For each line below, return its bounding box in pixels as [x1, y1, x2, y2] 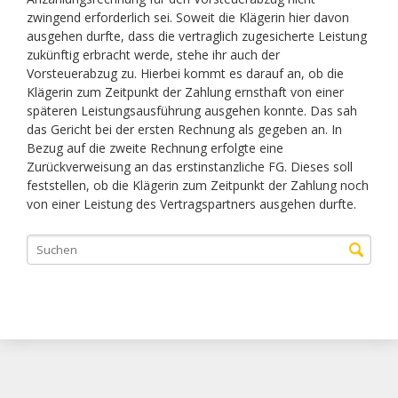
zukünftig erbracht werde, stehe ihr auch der [26, 46, 280, 63]
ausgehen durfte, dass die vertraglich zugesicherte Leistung [26, 28, 367, 44]
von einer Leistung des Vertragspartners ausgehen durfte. [26, 195, 356, 212]
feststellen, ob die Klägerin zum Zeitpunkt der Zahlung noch [26, 177, 369, 194]
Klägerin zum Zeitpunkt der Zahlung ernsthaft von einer [26, 84, 344, 100]
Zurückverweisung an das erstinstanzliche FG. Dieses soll [26, 158, 353, 175]
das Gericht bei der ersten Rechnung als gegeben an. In [26, 121, 342, 138]
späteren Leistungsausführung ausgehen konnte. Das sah [26, 102, 357, 119]
